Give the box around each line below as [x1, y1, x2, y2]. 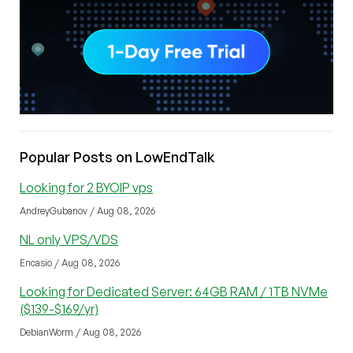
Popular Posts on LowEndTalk [20, 148, 215, 166]
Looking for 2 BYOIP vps [20, 180, 153, 196]
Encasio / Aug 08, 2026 [20, 257, 120, 269]
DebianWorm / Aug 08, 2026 [20, 326, 141, 339]
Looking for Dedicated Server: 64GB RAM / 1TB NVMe [20, 284, 328, 300]
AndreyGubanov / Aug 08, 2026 [20, 205, 155, 217]
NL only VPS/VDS [20, 232, 118, 248]
